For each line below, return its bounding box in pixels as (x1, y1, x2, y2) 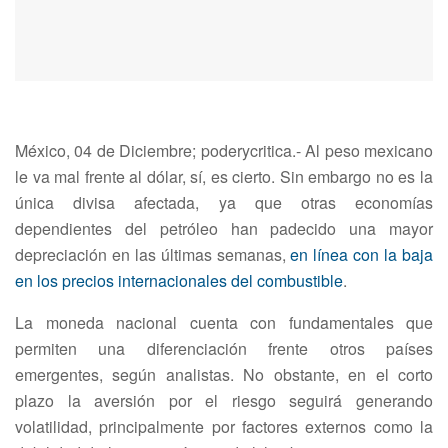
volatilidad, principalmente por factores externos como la (15, 415, 433, 439)
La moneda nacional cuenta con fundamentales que (15, 311, 433, 335)
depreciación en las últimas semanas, (15, 243, 291, 267)
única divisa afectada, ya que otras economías (15, 191, 433, 215)
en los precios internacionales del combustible (15, 269, 343, 293)
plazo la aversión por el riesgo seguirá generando (15, 389, 433, 413)
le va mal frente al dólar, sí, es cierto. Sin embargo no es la (15, 165, 433, 189)
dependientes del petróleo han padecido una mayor (15, 217, 433, 241)
